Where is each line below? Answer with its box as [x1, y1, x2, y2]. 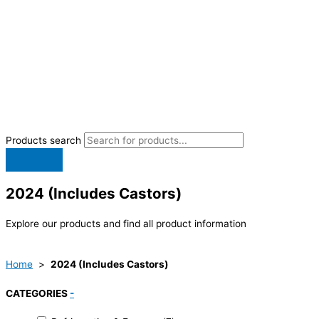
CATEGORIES [6, 287, 70, 299]
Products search [6, 134, 84, 146]
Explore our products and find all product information [6, 217, 246, 229]
